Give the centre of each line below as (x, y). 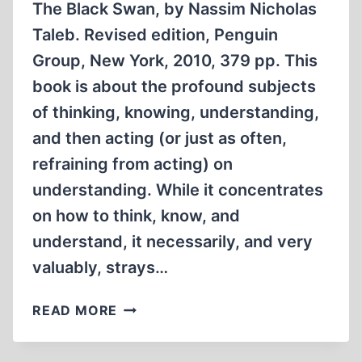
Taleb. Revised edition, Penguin (155, 35)
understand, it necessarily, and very (173, 242)
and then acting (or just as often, (160, 138)
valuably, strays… (100, 267)
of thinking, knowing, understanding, (176, 112)
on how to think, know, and (136, 216)
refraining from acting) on (133, 164)
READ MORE (75, 310)
